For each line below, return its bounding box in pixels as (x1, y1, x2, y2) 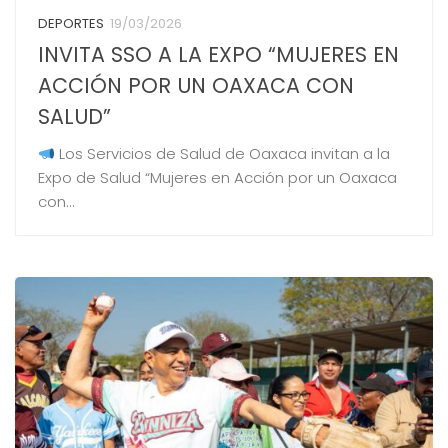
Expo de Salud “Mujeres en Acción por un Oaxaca (37, 167, 397, 189)
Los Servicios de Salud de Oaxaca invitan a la (54, 143, 390, 165)
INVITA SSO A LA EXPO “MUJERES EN (37, 40, 399, 70)
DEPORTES (37, 14, 104, 34)
